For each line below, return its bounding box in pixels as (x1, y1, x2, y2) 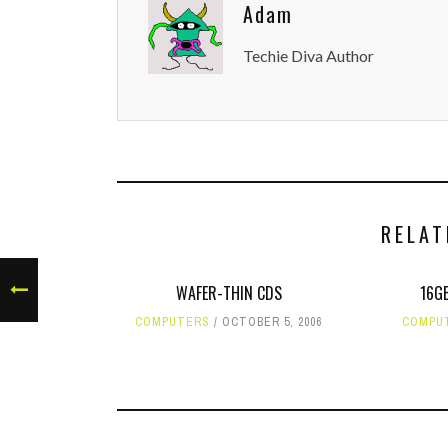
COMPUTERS (135, 314, 211, 330)
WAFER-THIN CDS (175, 281, 282, 305)
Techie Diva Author (243, 46, 374, 65)
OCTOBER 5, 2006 (222, 314, 323, 330)
